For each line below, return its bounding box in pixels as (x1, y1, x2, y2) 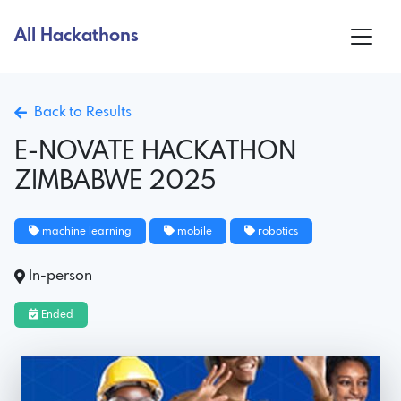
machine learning (39, 226, 132, 237)
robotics (255, 226, 298, 237)
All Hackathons (14, 26, 139, 46)
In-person (29, 268, 92, 284)
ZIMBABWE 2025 (14, 168, 216, 195)
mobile (175, 226, 212, 237)
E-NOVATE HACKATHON (14, 139, 296, 166)
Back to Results (27, 104, 132, 120)
